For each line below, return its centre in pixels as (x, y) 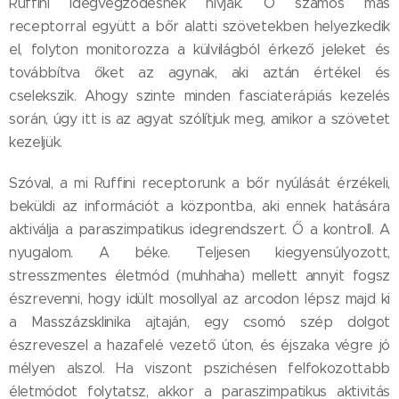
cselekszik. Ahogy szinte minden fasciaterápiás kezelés (199, 96)
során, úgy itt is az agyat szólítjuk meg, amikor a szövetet (199, 119)
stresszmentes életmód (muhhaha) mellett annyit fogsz (199, 276)
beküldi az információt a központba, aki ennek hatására (199, 207)
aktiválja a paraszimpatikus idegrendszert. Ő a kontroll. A (199, 230)
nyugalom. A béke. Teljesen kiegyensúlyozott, (199, 253)
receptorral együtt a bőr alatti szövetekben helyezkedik (199, 27)
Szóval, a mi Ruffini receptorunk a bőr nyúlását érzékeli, (199, 183)
